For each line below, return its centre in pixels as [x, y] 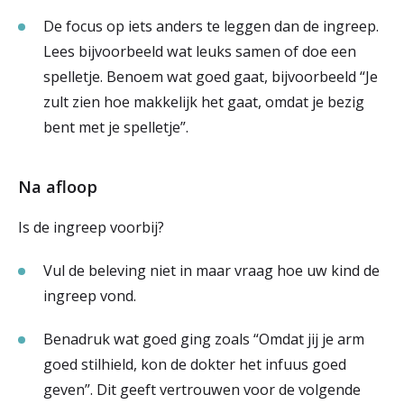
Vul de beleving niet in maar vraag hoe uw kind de [211, 271]
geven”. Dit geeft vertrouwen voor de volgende [202, 390]
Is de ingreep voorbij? [93, 227]
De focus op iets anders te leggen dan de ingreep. [211, 26]
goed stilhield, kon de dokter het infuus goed [195, 364]
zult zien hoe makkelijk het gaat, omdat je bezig [204, 102]
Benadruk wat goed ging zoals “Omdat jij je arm [204, 339]
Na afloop [58, 186]
